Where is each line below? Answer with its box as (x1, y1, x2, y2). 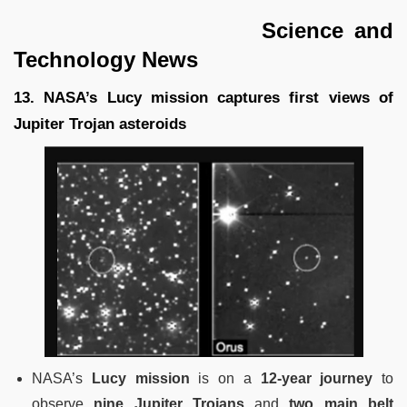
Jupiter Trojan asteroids (14, 115, 186, 134)
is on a (189, 371, 261, 387)
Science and (14, 18, 393, 44)
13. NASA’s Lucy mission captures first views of (14, 89, 393, 107)
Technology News (14, 47, 198, 73)
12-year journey (260, 371, 373, 387)
